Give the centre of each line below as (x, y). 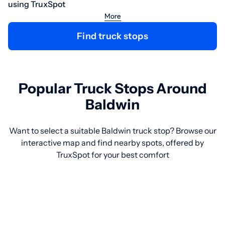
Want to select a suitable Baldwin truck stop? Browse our (113, 131)
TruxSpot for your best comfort (113, 155)
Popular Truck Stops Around (113, 88)
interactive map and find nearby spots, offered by (113, 143)
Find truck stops (115, 36)
